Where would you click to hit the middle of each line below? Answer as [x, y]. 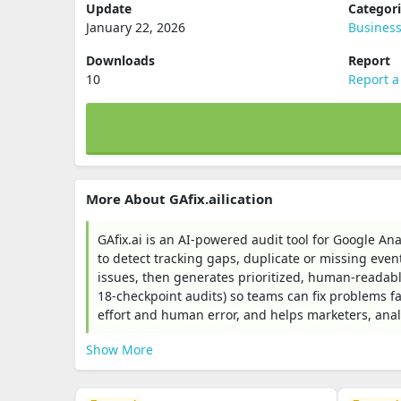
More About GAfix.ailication [179, 199]
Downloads [120, 60]
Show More [119, 350]
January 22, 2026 [136, 27]
